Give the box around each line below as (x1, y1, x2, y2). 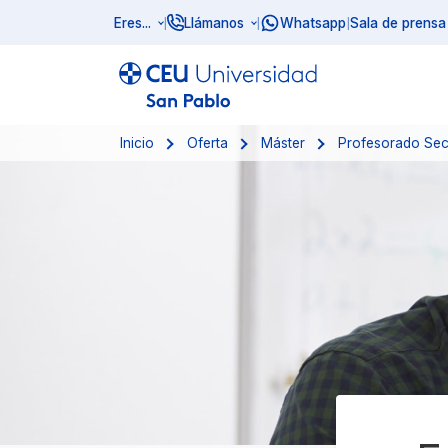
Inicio (120, 135, 155, 151)
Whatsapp (280, 14, 346, 31)
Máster (260, 135, 305, 151)
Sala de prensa (350, 14, 446, 31)
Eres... (114, 14, 151, 31)
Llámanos (184, 14, 244, 31)
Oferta (187, 135, 229, 151)
